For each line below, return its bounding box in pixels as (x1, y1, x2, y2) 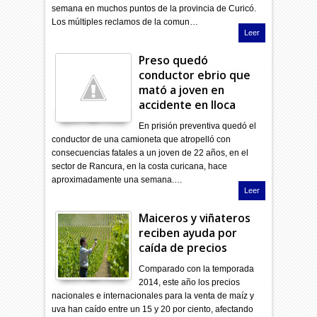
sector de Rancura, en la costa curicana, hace (52, 161, 228, 171)
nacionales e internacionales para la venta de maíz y (52, 290, 255, 301)
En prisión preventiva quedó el (139, 120, 257, 131)
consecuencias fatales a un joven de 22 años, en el (52, 147, 249, 158)
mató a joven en (139, 81, 225, 98)
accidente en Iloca (139, 96, 236, 113)
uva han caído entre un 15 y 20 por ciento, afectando (52, 304, 254, 314)
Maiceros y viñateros (139, 209, 251, 226)
